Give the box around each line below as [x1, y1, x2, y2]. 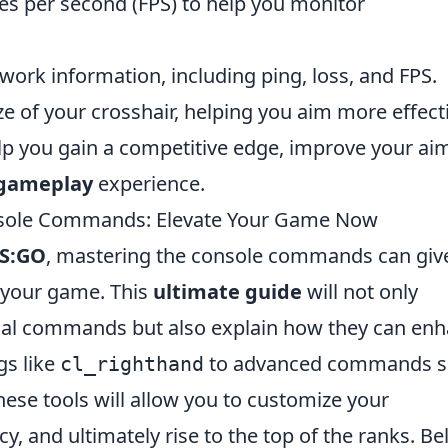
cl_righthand [60, 352, 204, 376]
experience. [93, 170, 205, 197]
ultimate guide [153, 278, 302, 305]
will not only [302, 278, 418, 305]
